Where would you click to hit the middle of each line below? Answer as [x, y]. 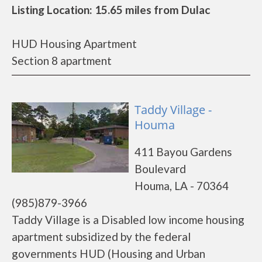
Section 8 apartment [62, 61]
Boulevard [160, 169]
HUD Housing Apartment [74, 44]
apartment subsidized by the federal [101, 237]
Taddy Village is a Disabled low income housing [128, 220]
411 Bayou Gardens [183, 152]
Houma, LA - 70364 [182, 186]
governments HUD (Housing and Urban [108, 254]
